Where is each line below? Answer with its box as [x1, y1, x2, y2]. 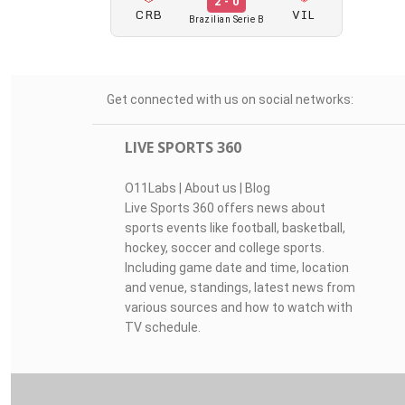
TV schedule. [124, 320, 201, 334]
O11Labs [124, 181, 176, 195]
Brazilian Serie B [188, 14, 265, 24]
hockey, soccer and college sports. [124, 240, 325, 255]
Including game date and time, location [124, 260, 349, 275]
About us [184, 181, 237, 195]
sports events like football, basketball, [124, 221, 345, 235]
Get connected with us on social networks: [107, 92, 353, 107]
